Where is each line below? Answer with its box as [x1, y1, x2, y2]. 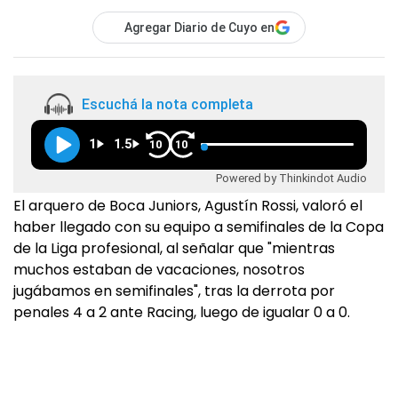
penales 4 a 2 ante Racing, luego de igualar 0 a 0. [13, 302, 350, 323]
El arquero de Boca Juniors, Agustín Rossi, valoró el [13, 195, 362, 217]
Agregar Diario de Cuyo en [124, 20, 275, 36]
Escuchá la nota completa [82, 95, 253, 113]
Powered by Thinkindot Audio [216, 171, 367, 185]
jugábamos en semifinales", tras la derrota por [13, 281, 335, 302]
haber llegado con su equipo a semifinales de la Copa [13, 217, 384, 238]
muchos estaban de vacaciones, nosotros [13, 259, 305, 281]
